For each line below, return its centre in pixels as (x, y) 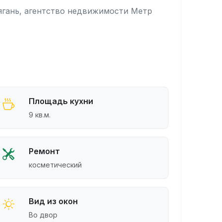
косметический (55, 165)
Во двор (43, 215)
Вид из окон (53, 201)
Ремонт (44, 151)
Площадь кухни (61, 101)
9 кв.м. (39, 115)
